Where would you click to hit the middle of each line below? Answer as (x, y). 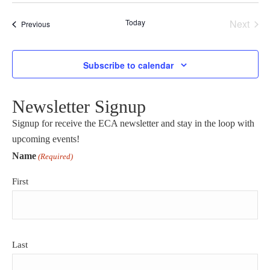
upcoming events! (46, 139)
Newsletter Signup (79, 107)
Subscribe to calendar (128, 65)
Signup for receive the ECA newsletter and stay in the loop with (133, 124)
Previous (35, 24)
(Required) (55, 157)
